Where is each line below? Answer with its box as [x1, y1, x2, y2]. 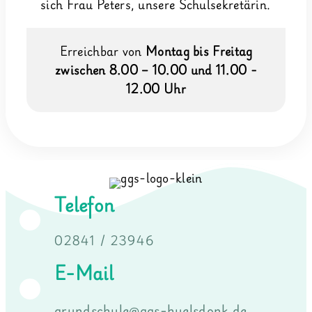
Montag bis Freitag [146, 41, 253, 61]
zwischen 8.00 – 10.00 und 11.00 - [55, 60, 257, 80]
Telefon [54, 190, 115, 219]
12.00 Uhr [126, 79, 186, 99]
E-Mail [54, 258, 114, 288]
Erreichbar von [59, 41, 146, 61]
